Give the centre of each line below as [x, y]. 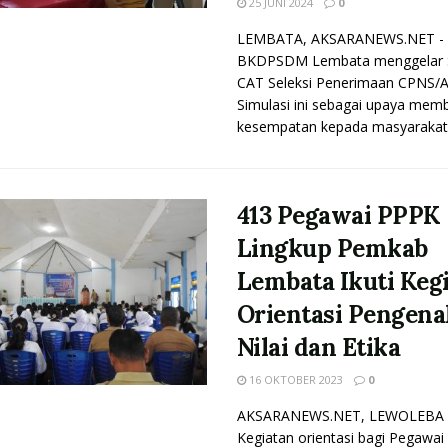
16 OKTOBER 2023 [294, 379]
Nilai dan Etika [318, 347]
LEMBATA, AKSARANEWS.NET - [340, 38]
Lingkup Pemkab [332, 248]
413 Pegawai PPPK [338, 215]
